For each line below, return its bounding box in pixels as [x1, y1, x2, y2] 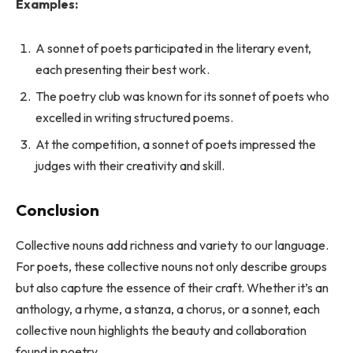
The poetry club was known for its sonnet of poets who [35, 87, 329, 104]
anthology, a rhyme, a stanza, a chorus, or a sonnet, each [16, 300, 320, 317]
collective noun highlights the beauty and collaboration [16, 321, 307, 338]
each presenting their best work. [35, 61, 210, 77]
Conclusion [16, 200, 99, 221]
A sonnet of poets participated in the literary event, [35, 39, 311, 56]
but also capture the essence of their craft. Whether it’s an [16, 279, 329, 295]
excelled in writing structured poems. [35, 109, 233, 125]
